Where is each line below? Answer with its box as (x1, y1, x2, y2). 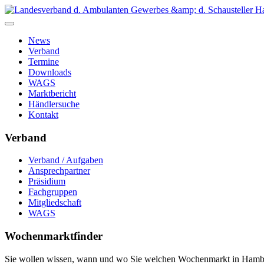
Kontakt (28, 110, 58, 120)
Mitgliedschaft (28, 197, 81, 208)
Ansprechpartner (28, 166, 90, 176)
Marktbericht (28, 88, 76, 98)
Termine (28, 57, 59, 67)
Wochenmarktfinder (5, 230, 103, 243)
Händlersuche (28, 99, 80, 109)
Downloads (28, 67, 71, 77)
